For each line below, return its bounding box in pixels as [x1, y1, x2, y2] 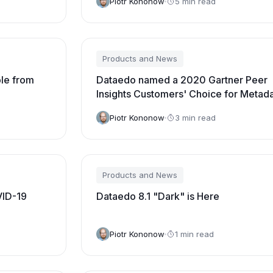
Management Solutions [96, 102, 201, 114]
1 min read [174, 229, 214, 239]
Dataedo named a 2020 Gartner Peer [96, 74, 268, 86]
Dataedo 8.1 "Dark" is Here [96, 190, 219, 202]
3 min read [174, 112, 216, 122]
